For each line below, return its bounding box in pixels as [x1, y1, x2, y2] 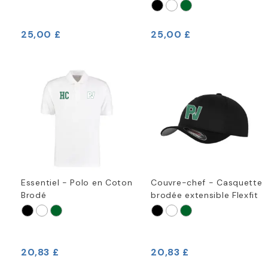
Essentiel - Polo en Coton [21, 177, 133, 188]
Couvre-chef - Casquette [151, 177, 263, 188]
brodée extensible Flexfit [151, 190, 258, 201]
